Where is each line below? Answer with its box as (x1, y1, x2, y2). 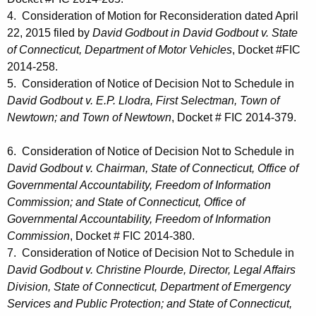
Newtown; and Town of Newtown (7, 111, 171, 124)
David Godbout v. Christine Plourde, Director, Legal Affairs (7, 264, 296, 276)
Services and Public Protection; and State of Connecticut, (7, 298, 292, 310)
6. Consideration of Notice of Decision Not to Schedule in (7, 145, 294, 158)
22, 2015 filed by (7, 27, 92, 39)
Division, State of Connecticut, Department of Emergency (7, 281, 291, 293)
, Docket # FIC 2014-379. (171, 111, 296, 124)
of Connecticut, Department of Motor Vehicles (7, 44, 232, 56)
